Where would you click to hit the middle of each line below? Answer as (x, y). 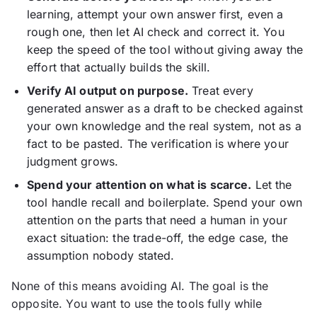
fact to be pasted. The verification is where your (158, 144)
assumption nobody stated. (101, 256)
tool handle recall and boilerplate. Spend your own (165, 203)
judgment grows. (73, 162)
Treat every (220, 91)
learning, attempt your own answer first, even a (155, 15)
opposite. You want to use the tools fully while (137, 304)
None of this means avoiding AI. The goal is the (140, 286)
